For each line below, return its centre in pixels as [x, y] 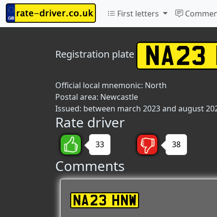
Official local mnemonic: [100, 85]
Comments [90, 166]
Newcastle [119, 97]
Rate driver [90, 122]
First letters [138, 14]
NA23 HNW [105, 200]
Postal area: [78, 97]
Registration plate [95, 54]
